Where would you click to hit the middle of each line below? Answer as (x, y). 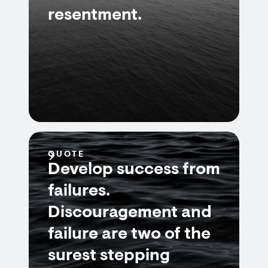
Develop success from (134, 170)
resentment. (95, 16)
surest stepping (109, 256)
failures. (79, 191)
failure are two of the (129, 234)
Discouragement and (130, 213)
